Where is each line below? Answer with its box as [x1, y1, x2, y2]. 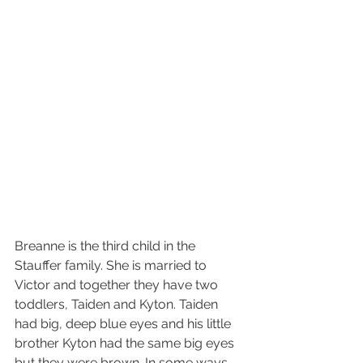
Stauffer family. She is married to [15, 258, 210, 274]
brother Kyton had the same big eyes [15, 335, 237, 352]
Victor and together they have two [15, 277, 221, 293]
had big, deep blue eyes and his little [15, 316, 234, 332]
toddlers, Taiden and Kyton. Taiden [15, 297, 221, 313]
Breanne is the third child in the [15, 238, 199, 254]
